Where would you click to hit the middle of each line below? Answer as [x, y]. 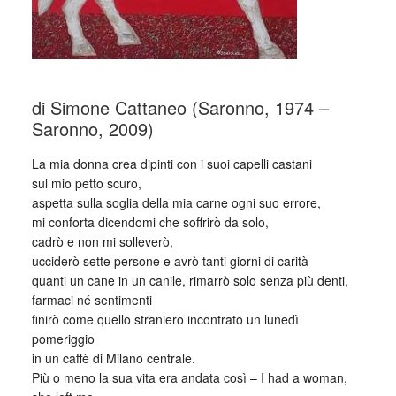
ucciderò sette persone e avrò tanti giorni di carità [170, 261]
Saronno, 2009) [92, 129]
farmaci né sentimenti [91, 300]
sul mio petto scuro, [86, 183]
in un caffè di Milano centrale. [113, 358]
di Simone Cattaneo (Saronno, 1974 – [180, 107]
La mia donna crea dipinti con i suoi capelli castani [171, 164]
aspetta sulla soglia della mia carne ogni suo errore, [176, 202]
